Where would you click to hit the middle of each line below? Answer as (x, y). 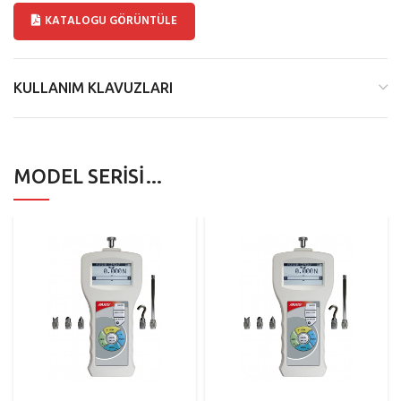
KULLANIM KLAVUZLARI (93, 88)
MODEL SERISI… (89, 176)
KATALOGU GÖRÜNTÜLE (111, 21)
